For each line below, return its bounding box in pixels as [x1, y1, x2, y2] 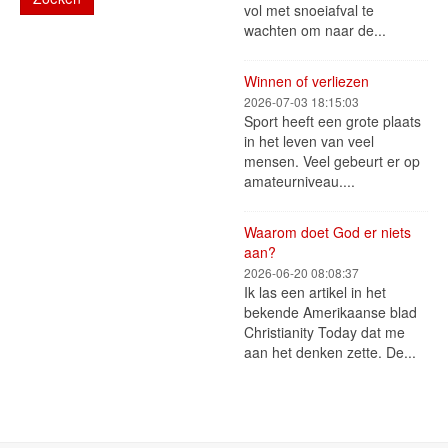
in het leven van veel [244, 131, 374, 151]
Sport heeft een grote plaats [244, 111, 421, 131]
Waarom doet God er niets [244, 222, 411, 242]
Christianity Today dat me [244, 322, 405, 342]
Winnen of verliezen [244, 71, 369, 91]
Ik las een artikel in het [244, 282, 386, 302]
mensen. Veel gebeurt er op [244, 151, 420, 171]
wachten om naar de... [244, 20, 386, 40]
